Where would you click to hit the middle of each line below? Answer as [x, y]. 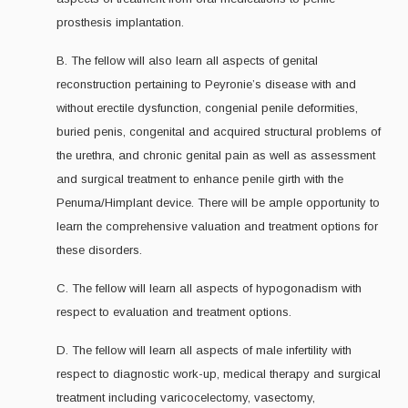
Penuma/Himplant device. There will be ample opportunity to [218, 202]
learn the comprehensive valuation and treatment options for [217, 226]
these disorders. [99, 250]
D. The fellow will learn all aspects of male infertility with [204, 350]
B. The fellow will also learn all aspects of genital [187, 60]
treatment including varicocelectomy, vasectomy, [186, 397]
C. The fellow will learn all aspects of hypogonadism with [209, 288]
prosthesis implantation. [120, 22]
